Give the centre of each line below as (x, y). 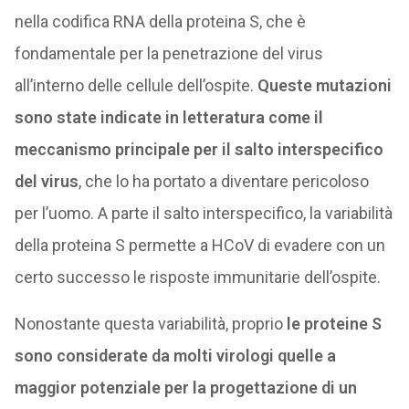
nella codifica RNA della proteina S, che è (160, 21)
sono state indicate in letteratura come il (168, 117)
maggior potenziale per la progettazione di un (185, 388)
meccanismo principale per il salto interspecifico (199, 149)
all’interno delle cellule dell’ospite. (136, 85)
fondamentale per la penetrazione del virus (168, 53)
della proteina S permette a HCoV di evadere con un (199, 245)
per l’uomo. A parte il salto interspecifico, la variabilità (203, 213)
